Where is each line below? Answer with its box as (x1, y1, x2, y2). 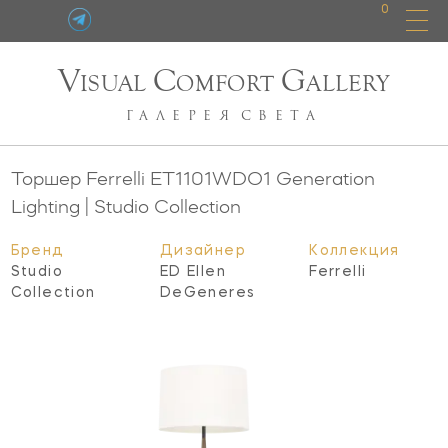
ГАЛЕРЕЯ (125, 106, 237, 125)
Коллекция (309, 243, 400, 258)
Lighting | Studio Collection (10, 195, 241, 216)
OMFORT (176, 70, 281, 97)
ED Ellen (159, 264, 227, 279)
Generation (270, 167, 375, 188)
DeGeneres (159, 285, 256, 300)
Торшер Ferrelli (10, 167, 150, 188)
